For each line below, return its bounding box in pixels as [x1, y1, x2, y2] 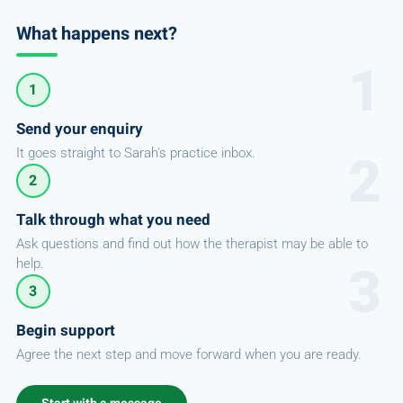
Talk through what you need [15, 208, 210, 231]
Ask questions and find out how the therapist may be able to [15, 236, 368, 252]
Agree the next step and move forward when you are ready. [15, 346, 362, 363]
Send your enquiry [15, 117, 143, 140]
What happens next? [15, 20, 178, 47]
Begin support [15, 318, 115, 342]
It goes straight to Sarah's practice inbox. [15, 145, 255, 161]
